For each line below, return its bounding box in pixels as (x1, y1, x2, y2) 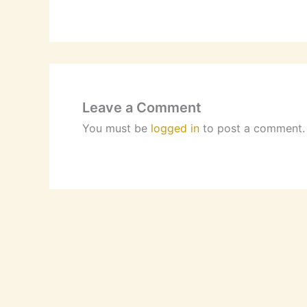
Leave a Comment (82, 99, 201, 116)
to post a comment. (199, 121, 305, 136)
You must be (82, 121, 151, 136)
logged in (151, 121, 199, 136)
